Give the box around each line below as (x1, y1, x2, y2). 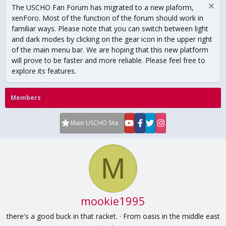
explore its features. (12, 66, 76, 76)
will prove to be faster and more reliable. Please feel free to (12, 55, 205, 65)
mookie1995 (81, 193, 145, 208)
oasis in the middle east (142, 211, 220, 221)
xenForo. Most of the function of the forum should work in (12, 13, 203, 23)
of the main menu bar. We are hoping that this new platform (12, 45, 208, 54)
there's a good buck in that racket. (6, 211, 118, 221)
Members (11, 93, 41, 102)
